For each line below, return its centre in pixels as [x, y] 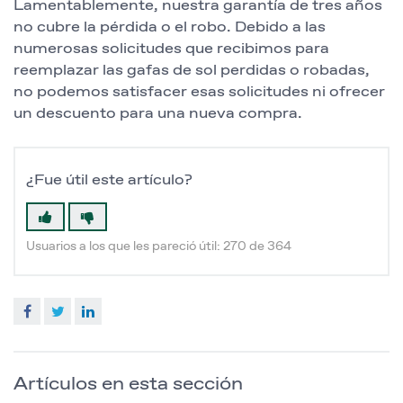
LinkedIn [134, 313]
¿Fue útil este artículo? [109, 180]
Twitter [98, 313]
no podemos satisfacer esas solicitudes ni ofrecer [199, 92]
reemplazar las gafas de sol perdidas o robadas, [192, 71]
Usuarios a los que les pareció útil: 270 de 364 [159, 247]
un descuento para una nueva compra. [158, 114]
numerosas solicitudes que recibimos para [171, 49]
